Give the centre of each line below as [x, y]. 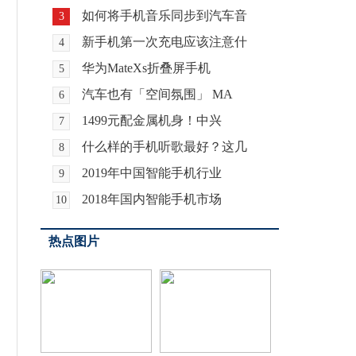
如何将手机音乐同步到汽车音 [164, 15]
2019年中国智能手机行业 [152, 173]
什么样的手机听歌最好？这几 [164, 147]
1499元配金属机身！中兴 [152, 120]
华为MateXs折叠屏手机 [146, 68]
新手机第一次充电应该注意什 [164, 42]
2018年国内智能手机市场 [152, 199]
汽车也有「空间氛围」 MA [157, 94]
